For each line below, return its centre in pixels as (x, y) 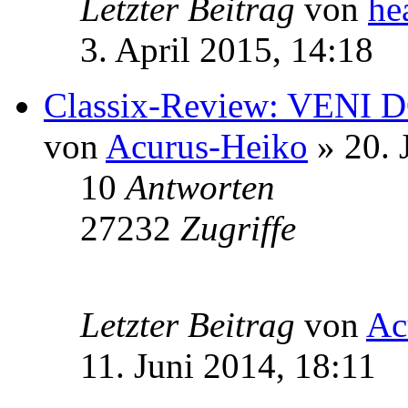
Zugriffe (238, 228)
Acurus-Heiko (207, 146)
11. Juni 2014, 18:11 (228, 365)
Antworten (200, 187)
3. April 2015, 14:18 (227, 49)
